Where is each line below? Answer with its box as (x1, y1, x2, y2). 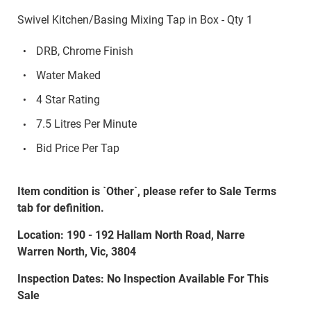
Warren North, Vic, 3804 (17, 244, 136, 258)
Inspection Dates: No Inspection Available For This (17, 271, 269, 285)
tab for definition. (17, 201, 104, 215)
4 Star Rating (35, 92, 100, 106)
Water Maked (35, 68, 101, 82)
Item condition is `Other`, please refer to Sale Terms (17, 184, 276, 198)
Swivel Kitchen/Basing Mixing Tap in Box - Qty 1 (17, 13, 253, 26)
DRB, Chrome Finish (35, 44, 133, 58)
